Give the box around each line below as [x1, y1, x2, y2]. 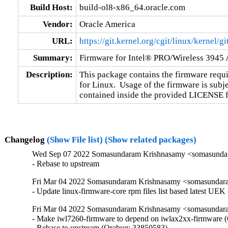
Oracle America [79, 19, 135, 29]
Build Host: [30, 2, 73, 12]
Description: [25, 69, 73, 79]
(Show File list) [46, 134, 103, 145]
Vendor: [42, 19, 73, 29]
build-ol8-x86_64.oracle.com [79, 2, 185, 12]
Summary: [33, 52, 73, 63]
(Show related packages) [104, 134, 196, 145]
